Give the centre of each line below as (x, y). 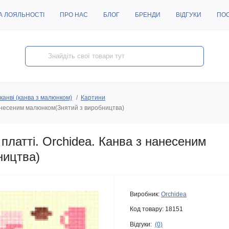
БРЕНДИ (148, 15)
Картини (93, 98)
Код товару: (147, 209)
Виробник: (145, 194)
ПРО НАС (74, 15)
